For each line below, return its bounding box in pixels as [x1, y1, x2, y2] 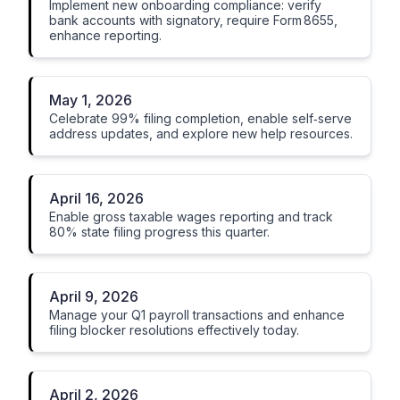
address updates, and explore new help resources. [49, 126, 353, 141]
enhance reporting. [49, 28, 162, 43]
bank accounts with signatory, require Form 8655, [49, 12, 337, 28]
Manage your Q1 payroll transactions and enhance [49, 307, 345, 322]
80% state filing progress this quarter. [49, 224, 270, 239]
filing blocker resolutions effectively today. [49, 322, 299, 337]
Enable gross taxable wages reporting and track [49, 209, 333, 224]
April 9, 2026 [49, 287, 138, 305]
